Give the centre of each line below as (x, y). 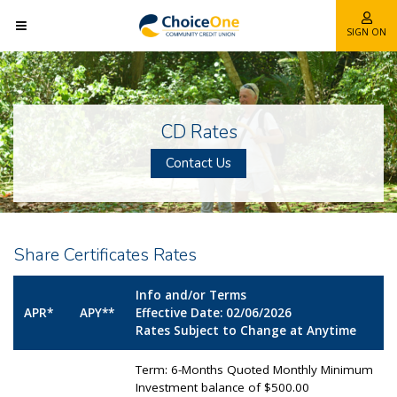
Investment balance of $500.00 (222, 387)
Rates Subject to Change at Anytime (246, 330)
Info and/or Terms (191, 295)
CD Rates (198, 132)
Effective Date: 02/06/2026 (214, 312)
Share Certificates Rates (105, 254)
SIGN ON (366, 32)
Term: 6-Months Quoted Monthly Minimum (254, 369)
